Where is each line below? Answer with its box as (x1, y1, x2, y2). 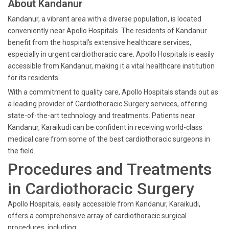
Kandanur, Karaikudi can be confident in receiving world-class (8, 123, 202, 131)
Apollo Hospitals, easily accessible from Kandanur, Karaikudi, (8, 200, 200, 208)
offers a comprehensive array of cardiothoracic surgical (8, 212, 187, 220)
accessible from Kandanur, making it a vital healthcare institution (8, 62, 215, 70)
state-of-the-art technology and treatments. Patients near (8, 111, 195, 120)
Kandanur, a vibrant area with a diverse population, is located (8, 15, 201, 23)
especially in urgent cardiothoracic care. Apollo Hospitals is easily (8, 50, 214, 58)
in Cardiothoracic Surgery (8, 179, 194, 198)
